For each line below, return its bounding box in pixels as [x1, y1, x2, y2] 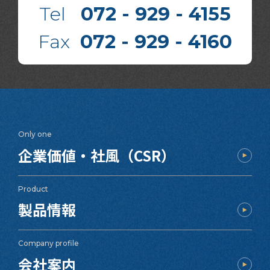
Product [18, 184, 49, 193]
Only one [18, 130, 52, 139]
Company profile [18, 239, 80, 248]
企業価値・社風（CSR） [18, 144, 176, 166]
